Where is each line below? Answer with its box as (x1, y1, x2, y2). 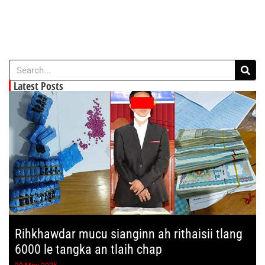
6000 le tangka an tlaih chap (15, 242, 162, 257)
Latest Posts (14, 79, 63, 93)
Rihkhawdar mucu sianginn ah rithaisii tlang (15, 227, 243, 242)
